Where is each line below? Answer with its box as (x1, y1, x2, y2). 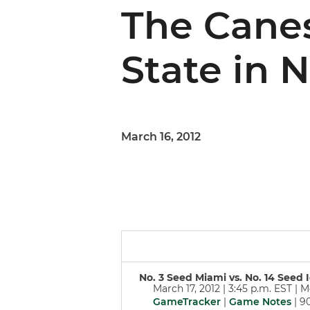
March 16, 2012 (121, 130, 201, 143)
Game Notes (229, 295, 291, 308)
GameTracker (153, 295, 221, 308)
